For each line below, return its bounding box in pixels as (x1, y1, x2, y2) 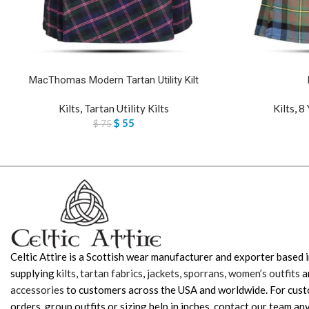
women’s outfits (228, 267, 300, 280)
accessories (10, 283, 64, 297)
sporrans (183, 267, 224, 280)
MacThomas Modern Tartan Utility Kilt (29, 74, 199, 87)
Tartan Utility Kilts (84, 102, 169, 115)
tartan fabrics (80, 267, 143, 280)
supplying (10, 267, 57, 280)
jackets (147, 267, 179, 280)
